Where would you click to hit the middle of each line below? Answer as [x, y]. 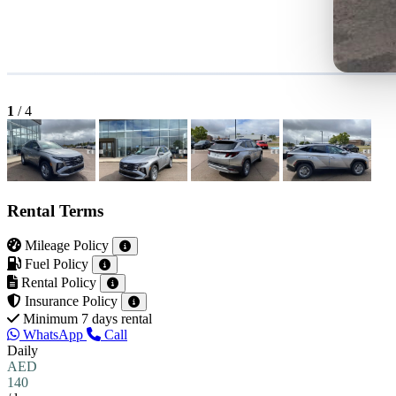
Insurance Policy [71, 301]
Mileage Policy [67, 246]
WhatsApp [53, 335]
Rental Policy [59, 283]
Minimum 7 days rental [88, 319]
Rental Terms [55, 210]
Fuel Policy [57, 264]
